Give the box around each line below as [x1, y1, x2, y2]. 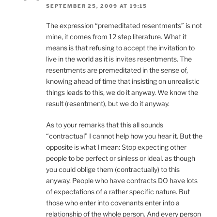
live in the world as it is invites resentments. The [46, 55, 192, 63]
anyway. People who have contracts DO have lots [46, 176, 198, 185]
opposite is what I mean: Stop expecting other [46, 143, 186, 152]
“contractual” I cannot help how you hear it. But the [46, 132, 202, 140]
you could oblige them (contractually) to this [46, 165, 180, 174]
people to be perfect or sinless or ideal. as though [46, 154, 195, 163]
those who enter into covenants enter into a [46, 199, 180, 207]
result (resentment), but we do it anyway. [46, 99, 170, 108]
